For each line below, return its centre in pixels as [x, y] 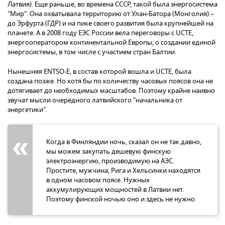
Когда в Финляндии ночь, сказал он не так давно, [124, 142]
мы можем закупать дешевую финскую [108, 151]
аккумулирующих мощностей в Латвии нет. [115, 189]
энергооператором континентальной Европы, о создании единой [111, 42]
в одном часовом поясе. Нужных [98, 180]
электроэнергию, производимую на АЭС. [110, 161]
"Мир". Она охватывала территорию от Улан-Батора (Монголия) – [111, 14]
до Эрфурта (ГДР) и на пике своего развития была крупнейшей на [110, 23]
